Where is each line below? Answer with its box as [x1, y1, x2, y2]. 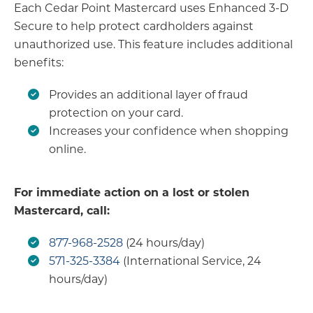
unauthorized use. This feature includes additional [14, 36, 293, 52]
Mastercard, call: [14, 203, 110, 218]
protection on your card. [49, 105, 183, 120]
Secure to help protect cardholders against [14, 18, 254, 34]
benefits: [14, 54, 64, 70]
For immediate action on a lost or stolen [14, 184, 249, 200]
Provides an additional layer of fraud [49, 87, 248, 102]
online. [49, 141, 86, 156]
